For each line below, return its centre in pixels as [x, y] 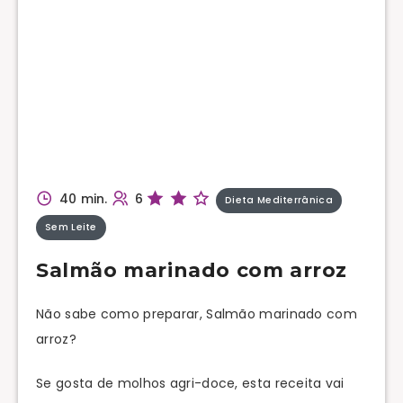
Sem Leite [71, 227]
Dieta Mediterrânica [279, 200]
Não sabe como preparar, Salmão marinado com [197, 313]
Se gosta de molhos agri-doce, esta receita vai [190, 383]
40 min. [84, 198]
